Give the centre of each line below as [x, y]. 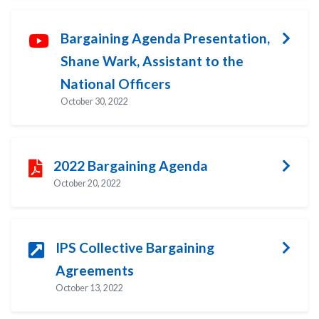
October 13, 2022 [89, 288]
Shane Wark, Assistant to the [152, 61]
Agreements [95, 270]
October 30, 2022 [94, 101]
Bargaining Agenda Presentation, [165, 38]
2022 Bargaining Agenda [131, 165]
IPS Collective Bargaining [135, 247]
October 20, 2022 [87, 183]
